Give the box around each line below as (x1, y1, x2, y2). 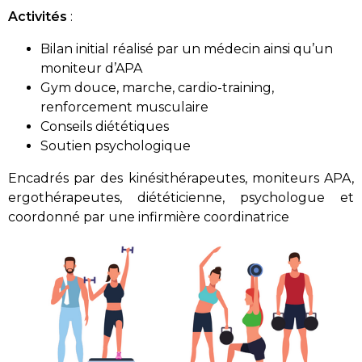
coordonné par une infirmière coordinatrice (8, 208, 289, 225)
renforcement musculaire (40, 99, 208, 115)
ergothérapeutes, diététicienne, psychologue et (8, 189, 354, 205)
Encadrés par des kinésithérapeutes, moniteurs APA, (8, 170, 354, 186)
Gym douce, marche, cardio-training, (40, 79, 274, 95)
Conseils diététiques (40, 118, 169, 134)
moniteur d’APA (40, 60, 142, 76)
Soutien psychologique (40, 137, 191, 154)
